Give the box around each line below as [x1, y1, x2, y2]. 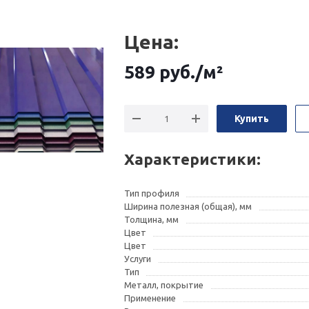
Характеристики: [124, 150, 261, 168]
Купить [235, 113, 270, 124]
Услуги [124, 254, 152, 263]
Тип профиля [124, 188, 180, 198]
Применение [124, 293, 177, 303]
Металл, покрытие [124, 280, 204, 290]
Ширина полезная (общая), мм [124, 201, 252, 211]
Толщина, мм [124, 215, 179, 224]
